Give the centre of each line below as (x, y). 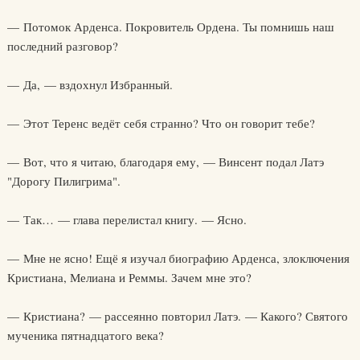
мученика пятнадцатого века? (85, 335)
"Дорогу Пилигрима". (63, 181)
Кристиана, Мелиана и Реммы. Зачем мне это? (129, 277)
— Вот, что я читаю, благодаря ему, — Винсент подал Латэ (165, 162)
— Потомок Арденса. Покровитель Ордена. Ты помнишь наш (170, 27)
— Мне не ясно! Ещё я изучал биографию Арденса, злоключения (178, 258)
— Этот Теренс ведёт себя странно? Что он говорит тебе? (161, 123)
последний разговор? (62, 46)
